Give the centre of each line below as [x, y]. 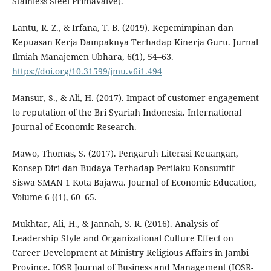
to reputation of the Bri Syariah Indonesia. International [126, 112]
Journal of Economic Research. [74, 126]
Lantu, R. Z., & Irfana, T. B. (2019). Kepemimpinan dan [122, 27]
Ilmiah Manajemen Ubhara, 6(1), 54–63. [93, 56]
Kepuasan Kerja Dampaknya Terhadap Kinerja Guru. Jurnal [135, 42]
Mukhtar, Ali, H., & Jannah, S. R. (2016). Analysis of [115, 223]
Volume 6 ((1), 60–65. [54, 197]
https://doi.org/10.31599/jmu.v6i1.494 [87, 71]
